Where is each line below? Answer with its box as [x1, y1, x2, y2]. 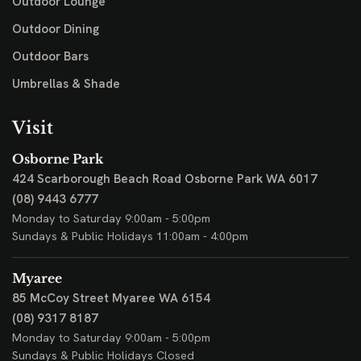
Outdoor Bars [12, 48, 89, 64]
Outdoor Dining [12, 21, 99, 38]
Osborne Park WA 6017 [185, 171, 317, 188]
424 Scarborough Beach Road [12, 171, 181, 188]
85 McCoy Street [12, 290, 109, 307]
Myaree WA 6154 [112, 290, 210, 307]
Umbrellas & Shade [12, 75, 120, 92]
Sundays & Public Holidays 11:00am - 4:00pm [12, 228, 248, 243]
